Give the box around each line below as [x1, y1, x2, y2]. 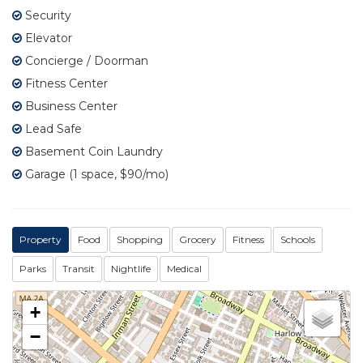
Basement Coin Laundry [22, 143, 163, 159]
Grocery [179, 233, 216, 246]
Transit [62, 262, 95, 275]
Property [19, 233, 62, 246]
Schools [280, 233, 315, 246]
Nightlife [111, 262, 151, 275]
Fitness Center [22, 75, 108, 91]
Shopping [117, 233, 163, 246]
